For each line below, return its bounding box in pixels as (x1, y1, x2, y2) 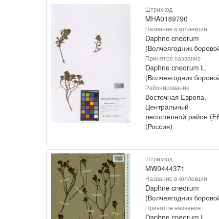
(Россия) (145, 121, 173, 131)
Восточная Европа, (145, 91, 206, 102)
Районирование (145, 83, 190, 91)
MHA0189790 (145, 13, 188, 23)
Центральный (145, 101, 189, 111)
